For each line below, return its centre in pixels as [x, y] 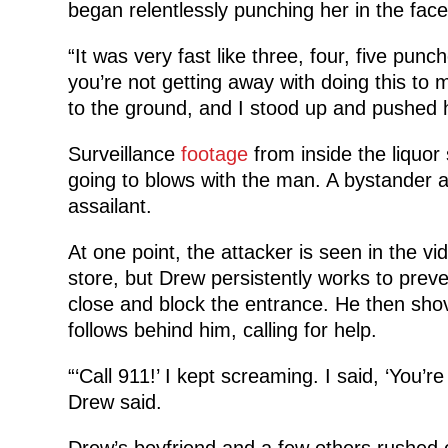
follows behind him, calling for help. [222, 329]
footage [214, 153]
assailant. [109, 205]
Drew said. [114, 401]
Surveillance [124, 153]
